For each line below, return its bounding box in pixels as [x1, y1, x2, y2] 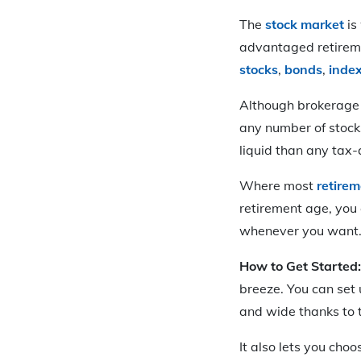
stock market [265, 15, 344, 32]
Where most [239, 176, 317, 193]
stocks [239, 60, 278, 77]
